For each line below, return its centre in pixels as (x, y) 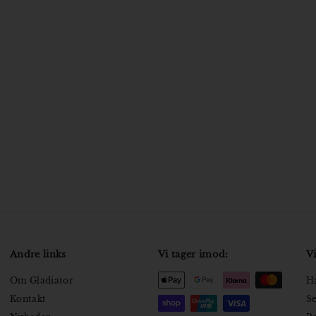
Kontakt (28, 299)
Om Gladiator (42, 281)
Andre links (38, 255)
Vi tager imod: (193, 255)
